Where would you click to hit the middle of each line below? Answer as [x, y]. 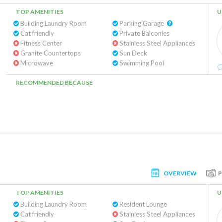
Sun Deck [132, 53]
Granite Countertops [50, 53]
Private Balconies [143, 33]
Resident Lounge [142, 204]
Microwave [36, 63]
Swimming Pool [141, 63]
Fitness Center [40, 43]
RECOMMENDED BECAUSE [54, 83]
